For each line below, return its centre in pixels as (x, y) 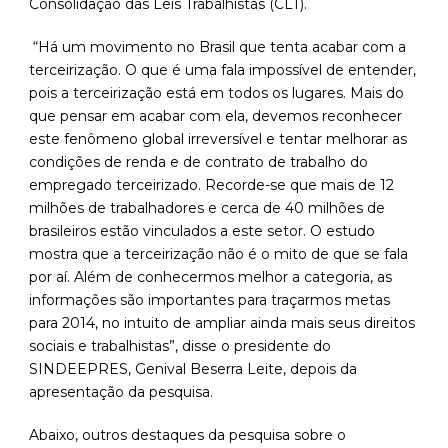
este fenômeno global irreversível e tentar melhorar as (218, 139)
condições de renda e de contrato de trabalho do (198, 162)
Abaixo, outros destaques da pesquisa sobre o (187, 435)
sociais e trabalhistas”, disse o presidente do (180, 346)
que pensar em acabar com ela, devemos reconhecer (215, 116)
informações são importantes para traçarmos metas (209, 300)
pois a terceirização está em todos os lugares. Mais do (216, 93)
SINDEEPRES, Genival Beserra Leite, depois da (193, 369)
